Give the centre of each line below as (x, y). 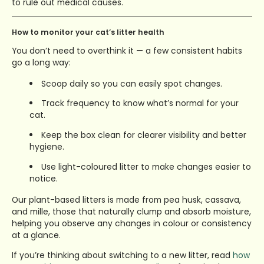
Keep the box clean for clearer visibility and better (143, 135)
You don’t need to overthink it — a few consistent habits (127, 50)
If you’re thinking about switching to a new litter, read (122, 255)
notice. (44, 179)
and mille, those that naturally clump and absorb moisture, (131, 212)
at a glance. (36, 235)
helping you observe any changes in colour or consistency (132, 224)
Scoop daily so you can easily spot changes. (131, 83)
